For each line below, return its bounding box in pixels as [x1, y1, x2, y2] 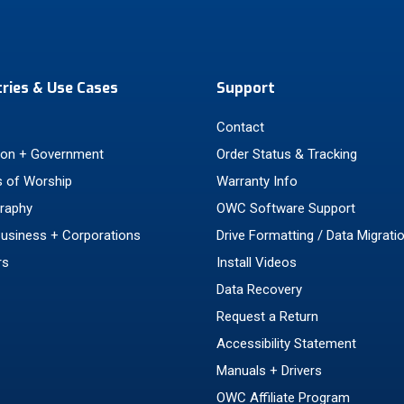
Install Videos [216, 254, 297, 271]
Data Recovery [216, 281, 302, 298]
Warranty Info [216, 173, 298, 189]
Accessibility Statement [216, 335, 356, 352]
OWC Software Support [216, 200, 355, 216]
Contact [216, 119, 264, 135]
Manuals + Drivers [216, 363, 322, 379]
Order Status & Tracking [216, 146, 357, 162]
